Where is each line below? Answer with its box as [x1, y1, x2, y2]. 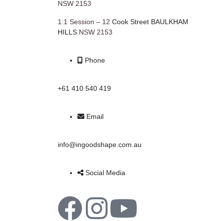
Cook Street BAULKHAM [112, 18, 188, 26]
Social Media [85, 169, 125, 177]
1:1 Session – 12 [58, 18, 112, 26]
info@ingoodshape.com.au [58, 141, 142, 148]
